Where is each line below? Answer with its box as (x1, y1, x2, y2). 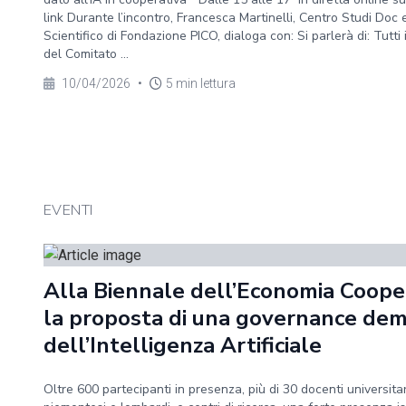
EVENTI (43, 200, 93, 220)
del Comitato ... (43, 45, 129, 63)
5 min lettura (166, 76, 236, 91)
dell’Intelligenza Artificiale (43, 331, 322, 360)
